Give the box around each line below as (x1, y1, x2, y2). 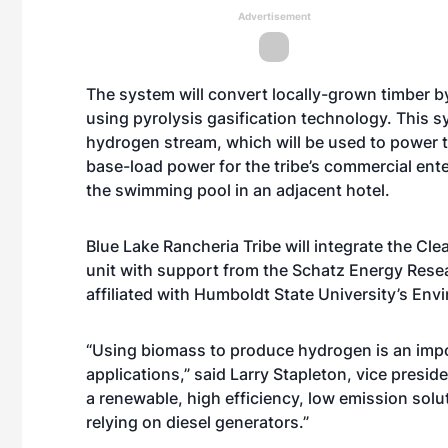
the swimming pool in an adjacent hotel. (86, 180, 390, 200)
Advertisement (237, 10, 311, 22)
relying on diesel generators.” (86, 412, 309, 432)
